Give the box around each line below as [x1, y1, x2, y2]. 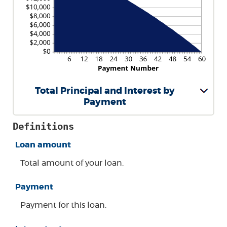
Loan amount [15, 141, 71, 149]
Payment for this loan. [20, 201, 106, 210]
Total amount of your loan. [20, 159, 124, 167]
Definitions [13, 121, 74, 132]
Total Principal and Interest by [34, 87, 175, 96]
